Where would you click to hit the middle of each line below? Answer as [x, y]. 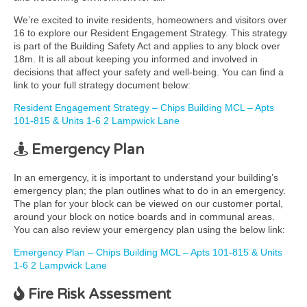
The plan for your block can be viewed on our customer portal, [148, 204]
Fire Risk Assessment [98, 294]
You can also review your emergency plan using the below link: [149, 230]
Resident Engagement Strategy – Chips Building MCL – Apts [144, 108]
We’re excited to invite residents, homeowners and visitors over [150, 20]
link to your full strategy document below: [102, 85]
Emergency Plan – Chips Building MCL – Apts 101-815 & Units [148, 253]
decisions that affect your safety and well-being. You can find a [149, 72]
